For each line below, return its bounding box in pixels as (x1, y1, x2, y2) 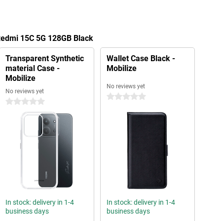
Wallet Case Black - (106, 54, 175, 63)
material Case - (5, 64, 60, 73)
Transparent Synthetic (5, 54, 84, 63)
